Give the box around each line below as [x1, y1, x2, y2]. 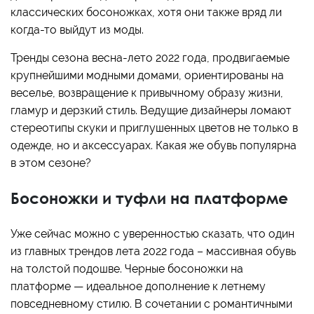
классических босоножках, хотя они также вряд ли [11, 6, 282, 20]
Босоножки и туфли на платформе [11, 189, 288, 208]
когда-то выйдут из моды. [11, 23, 144, 37]
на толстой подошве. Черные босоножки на [11, 262, 243, 276]
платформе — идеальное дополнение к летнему [11, 280, 266, 294]
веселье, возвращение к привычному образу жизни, [11, 86, 283, 100]
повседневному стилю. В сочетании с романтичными [11, 297, 292, 311]
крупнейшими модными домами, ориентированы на [11, 69, 284, 83]
